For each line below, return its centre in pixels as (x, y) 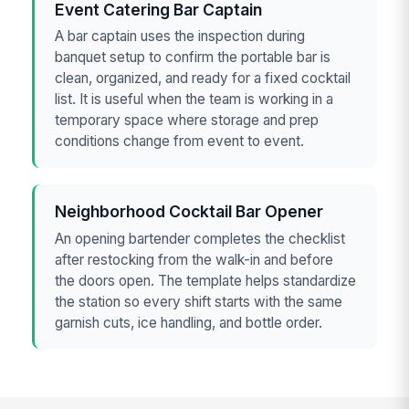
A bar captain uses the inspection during (180, 37)
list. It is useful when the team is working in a (194, 100)
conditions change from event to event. (180, 142)
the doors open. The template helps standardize (206, 280)
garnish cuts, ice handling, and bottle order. (189, 322)
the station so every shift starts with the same (199, 301)
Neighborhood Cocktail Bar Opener (189, 212)
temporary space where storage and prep (187, 121)
